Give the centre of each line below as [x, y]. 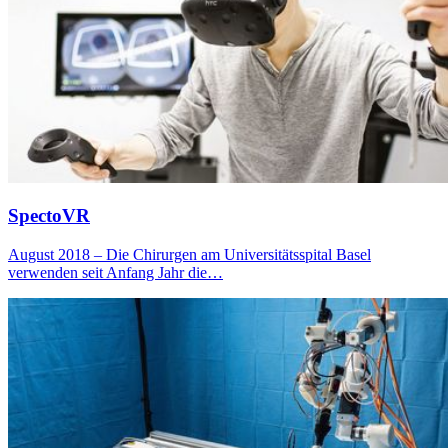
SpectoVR [49, 216]
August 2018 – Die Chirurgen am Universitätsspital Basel [189, 254]
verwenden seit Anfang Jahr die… [115, 272]
